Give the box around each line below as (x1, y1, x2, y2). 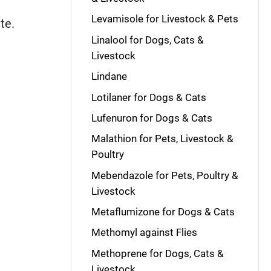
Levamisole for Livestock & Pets (91, 13, 238, 25)
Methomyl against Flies (91, 226, 197, 239)
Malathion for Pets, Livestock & (91, 132, 233, 145)
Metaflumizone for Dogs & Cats (91, 206, 235, 218)
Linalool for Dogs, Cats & (91, 33, 204, 46)
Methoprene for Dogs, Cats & (91, 247, 224, 260)
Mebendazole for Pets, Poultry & (91, 169, 238, 181)
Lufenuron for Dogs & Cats (91, 111, 212, 124)
